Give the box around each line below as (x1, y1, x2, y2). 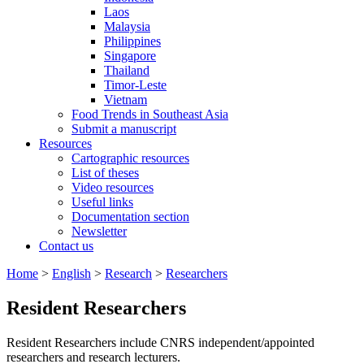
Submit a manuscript (71, 122, 176, 136)
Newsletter (71, 224, 127, 239)
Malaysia (104, 19, 150, 34)
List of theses (71, 166, 139, 180)
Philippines (104, 34, 161, 49)
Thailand (104, 63, 149, 78)
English (52, 266, 91, 281)
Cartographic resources (71, 151, 189, 166)
